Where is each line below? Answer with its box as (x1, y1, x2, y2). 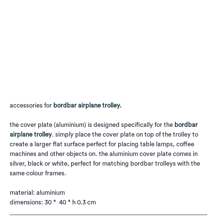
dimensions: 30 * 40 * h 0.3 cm (10, 199, 96, 205)
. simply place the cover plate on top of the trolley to (52, 131, 198, 138)
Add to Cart (93, 77, 124, 83)
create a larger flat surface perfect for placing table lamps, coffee (10, 141, 194, 147)
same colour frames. (10, 170, 66, 176)
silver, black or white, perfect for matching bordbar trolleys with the (10, 160, 200, 167)
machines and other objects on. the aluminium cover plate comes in (10, 151, 198, 157)
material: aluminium (10, 189, 65, 196)
